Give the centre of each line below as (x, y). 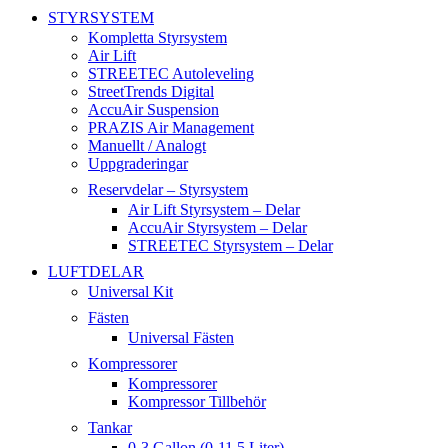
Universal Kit (130, 291)
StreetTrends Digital (151, 91)
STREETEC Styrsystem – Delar (230, 245)
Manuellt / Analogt (147, 145)
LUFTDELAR (96, 271)
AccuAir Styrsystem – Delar (217, 227)
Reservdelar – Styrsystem (168, 189)
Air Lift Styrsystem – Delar (214, 209)
